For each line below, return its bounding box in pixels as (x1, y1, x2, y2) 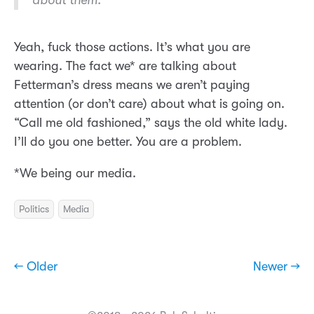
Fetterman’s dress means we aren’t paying (14, 78, 250, 93)
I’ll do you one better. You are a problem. (14, 135, 242, 149)
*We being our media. (14, 166, 136, 181)
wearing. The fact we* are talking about (14, 59, 236, 74)
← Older (14, 259, 57, 274)
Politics (19, 203, 49, 215)
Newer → (253, 259, 300, 274)
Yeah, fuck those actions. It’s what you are (14, 40, 250, 55)
